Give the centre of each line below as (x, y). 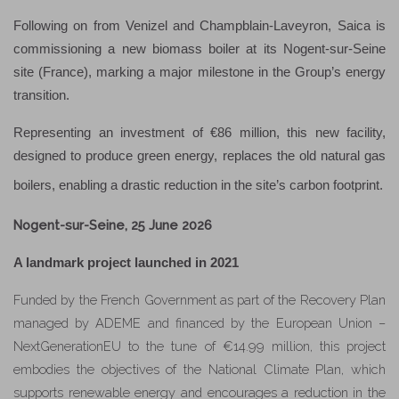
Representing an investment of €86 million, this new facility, (199, 133)
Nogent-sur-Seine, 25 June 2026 (113, 225)
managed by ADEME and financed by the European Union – (199, 323)
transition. (41, 96)
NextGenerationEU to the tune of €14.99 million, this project (199, 346)
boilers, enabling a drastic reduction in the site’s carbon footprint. (198, 186)
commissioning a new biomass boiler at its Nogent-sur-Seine (199, 49)
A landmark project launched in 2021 (126, 263)
